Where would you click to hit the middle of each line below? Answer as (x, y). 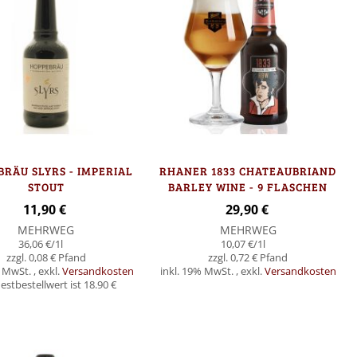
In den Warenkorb (159, 310)
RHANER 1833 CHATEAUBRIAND (248, 171)
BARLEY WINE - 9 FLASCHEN (248, 187)
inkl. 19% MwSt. (198, 272)
